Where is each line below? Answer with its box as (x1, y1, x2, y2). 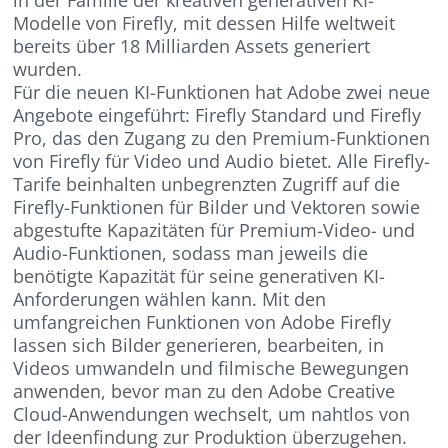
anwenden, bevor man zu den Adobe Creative (13, 379, 396, 404)
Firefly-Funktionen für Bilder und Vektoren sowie (13, 195, 421, 220)
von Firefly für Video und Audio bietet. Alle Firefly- (13, 149, 431, 174)
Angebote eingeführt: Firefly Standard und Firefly (13, 103, 422, 128)
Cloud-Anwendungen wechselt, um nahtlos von (13, 402, 411, 427)
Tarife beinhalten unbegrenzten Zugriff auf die (13, 172, 401, 197)
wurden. (13, 57, 83, 82)
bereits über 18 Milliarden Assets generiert (13, 34, 371, 59)
